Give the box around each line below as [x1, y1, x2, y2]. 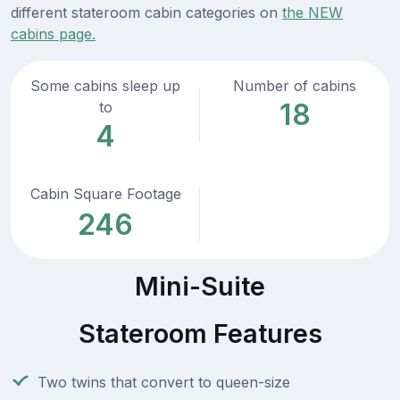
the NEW [282, 4, 343, 22]
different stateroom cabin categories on [11, 4, 282, 22]
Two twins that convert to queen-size [37, 373, 290, 392]
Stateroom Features [78, 318, 322, 350]
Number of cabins [233, 77, 356, 96]
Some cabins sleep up [30, 77, 180, 96]
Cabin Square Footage [29, 185, 181, 204]
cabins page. [11, 25, 96, 44]
